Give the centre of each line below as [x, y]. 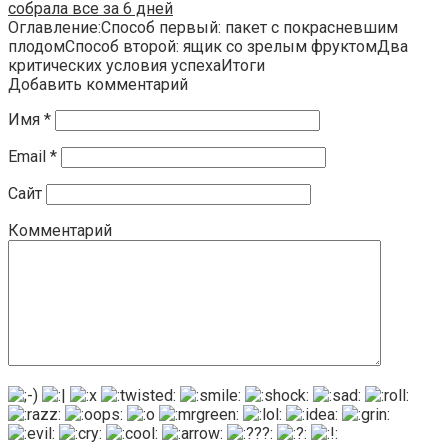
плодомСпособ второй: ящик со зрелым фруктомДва [208, 46]
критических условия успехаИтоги [136, 65]
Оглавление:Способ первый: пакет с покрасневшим [203, 27]
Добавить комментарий [98, 84]
